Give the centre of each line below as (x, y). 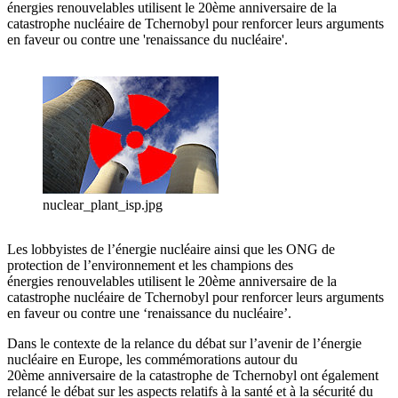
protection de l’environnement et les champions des (150, 266)
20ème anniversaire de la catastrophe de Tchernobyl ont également (193, 376)
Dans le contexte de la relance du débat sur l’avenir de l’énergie (184, 344)
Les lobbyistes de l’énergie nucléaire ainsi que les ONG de (171, 250)
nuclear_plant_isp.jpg (103, 205)
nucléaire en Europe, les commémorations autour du (152, 360)
